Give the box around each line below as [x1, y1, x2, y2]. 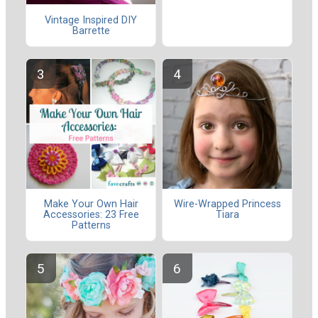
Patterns [71, 219, 111, 231]
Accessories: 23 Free [43, 208, 139, 221]
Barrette [72, 24, 110, 37]
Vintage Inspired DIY [45, 13, 137, 26]
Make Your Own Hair [43, 197, 138, 210]
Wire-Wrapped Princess [173, 197, 281, 210]
